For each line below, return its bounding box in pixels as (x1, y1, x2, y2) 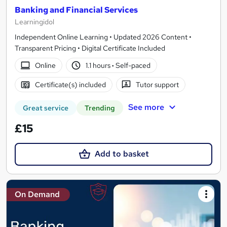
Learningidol (15, 17, 54, 27)
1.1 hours (86, 61, 112, 70)
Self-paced (114, 61, 151, 70)
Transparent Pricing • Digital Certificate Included (15, 44, 165, 53)
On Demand (15, 188, 60, 200)
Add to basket (94, 148, 149, 160)
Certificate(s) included (34, 80, 106, 90)
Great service (23, 103, 68, 113)
